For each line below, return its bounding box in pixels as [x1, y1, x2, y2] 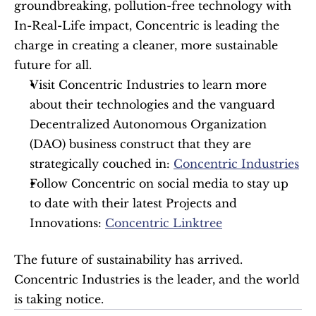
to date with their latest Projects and [30, 196, 237, 211]
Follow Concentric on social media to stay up [30, 176, 288, 191]
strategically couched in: [30, 157, 174, 171]
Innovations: [30, 216, 105, 231]
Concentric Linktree [105, 216, 222, 231]
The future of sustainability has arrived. [14, 253, 243, 267]
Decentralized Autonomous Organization [30, 117, 267, 132]
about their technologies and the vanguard [30, 97, 275, 112]
